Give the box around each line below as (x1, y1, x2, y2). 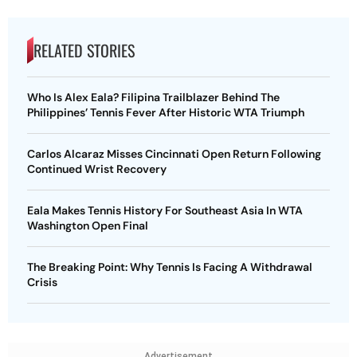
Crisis (27, 274, 57, 289)
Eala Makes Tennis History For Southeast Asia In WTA (27, 202, 303, 218)
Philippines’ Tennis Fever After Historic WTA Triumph (27, 104, 304, 120)
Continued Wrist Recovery (27, 161, 167, 176)
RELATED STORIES (33, 37, 135, 62)
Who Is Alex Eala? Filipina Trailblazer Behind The (27, 89, 280, 104)
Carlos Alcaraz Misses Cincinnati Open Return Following (27, 146, 321, 161)
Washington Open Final (27, 218, 148, 233)
